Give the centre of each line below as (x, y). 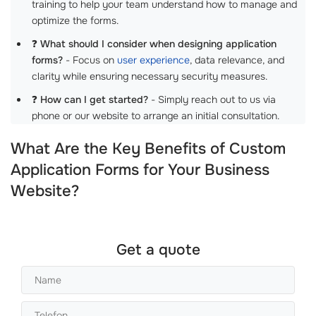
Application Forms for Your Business (140, 170)
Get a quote (158, 250)
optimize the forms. (75, 20)
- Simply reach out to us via (212, 99)
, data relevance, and (237, 60)
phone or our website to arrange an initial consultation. (156, 116)
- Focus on (90, 60)
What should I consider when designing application (158, 44)
